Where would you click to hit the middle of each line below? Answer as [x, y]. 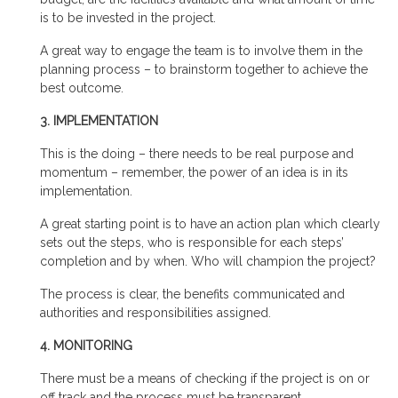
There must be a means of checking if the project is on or [205, 379]
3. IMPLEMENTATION [99, 121]
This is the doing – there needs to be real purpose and [197, 154]
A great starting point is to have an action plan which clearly [210, 224]
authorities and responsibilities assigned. [155, 313]
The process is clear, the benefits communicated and [192, 295]
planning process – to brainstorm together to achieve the [204, 70]
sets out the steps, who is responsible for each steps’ [192, 243]
